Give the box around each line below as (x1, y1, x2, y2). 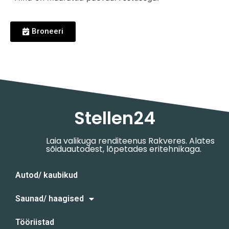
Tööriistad (15, 217, 54, 227)
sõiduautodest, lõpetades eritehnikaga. (46, 143, 201, 155)
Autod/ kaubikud (15, 170, 78, 180)
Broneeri (32, 26, 63, 36)
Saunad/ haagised (15, 193, 84, 203)
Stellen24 (74, 105, 155, 130)
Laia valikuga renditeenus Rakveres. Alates (46, 134, 215, 147)
